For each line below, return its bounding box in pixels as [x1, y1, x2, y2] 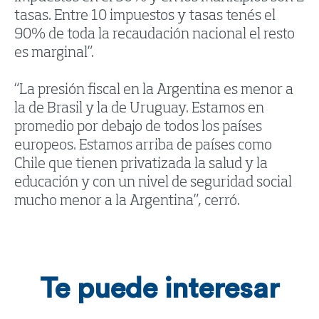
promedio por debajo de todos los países [14, 120, 262, 135]
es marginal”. [14, 46, 94, 61]
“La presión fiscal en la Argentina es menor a [14, 83, 293, 98]
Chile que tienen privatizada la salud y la [14, 157, 268, 172]
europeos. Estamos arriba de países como [14, 139, 272, 154]
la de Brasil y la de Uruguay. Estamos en [14, 102, 264, 117]
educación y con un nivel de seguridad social [14, 176, 292, 191]
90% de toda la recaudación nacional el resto [14, 28, 295, 43]
